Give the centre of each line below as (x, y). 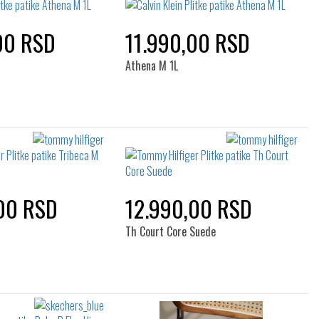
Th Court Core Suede (170, 231)
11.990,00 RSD (187, 42)
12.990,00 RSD (188, 208)
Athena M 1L (151, 66)
